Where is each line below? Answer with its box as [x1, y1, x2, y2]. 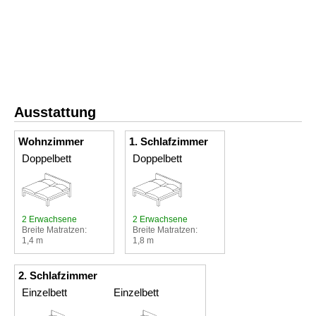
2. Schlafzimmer [18, 269, 97, 281]
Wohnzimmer [18, 135, 84, 147]
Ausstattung [14, 104, 96, 120]
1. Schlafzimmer [129, 135, 208, 147]
